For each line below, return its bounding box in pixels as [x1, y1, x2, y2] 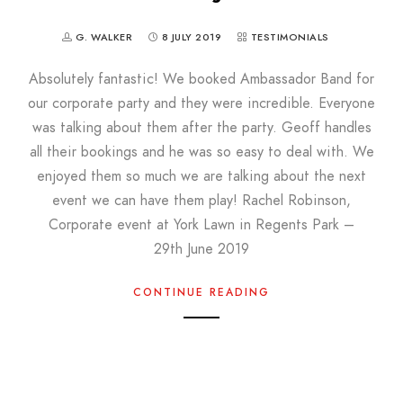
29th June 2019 [154, 239, 249, 259]
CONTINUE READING [133, 285, 270, 300]
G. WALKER [75, 31, 136, 44]
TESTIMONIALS [250, 31, 329, 44]
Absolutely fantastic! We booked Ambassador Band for [29, 69, 374, 89]
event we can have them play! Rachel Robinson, [52, 191, 351, 210]
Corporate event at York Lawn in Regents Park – [49, 215, 354, 235]
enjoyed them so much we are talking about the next [37, 166, 366, 186]
